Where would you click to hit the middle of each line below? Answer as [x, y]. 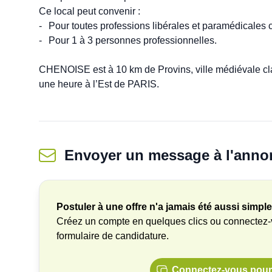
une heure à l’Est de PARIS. [99, 84]
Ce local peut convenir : [90, 11]
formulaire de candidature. [113, 236]
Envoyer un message [139, 155]
